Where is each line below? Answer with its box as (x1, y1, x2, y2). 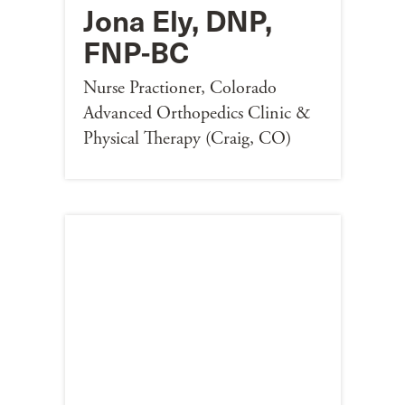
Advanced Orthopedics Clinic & (82, 101, 310, 125)
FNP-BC (82, 30, 189, 71)
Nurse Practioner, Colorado (82, 76, 277, 99)
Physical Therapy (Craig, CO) (82, 127, 291, 150)
